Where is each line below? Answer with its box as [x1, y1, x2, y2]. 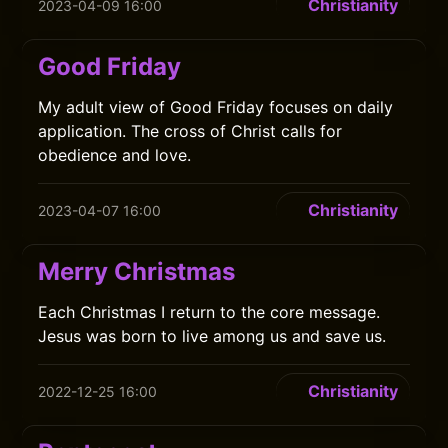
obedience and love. [38, 145, 192, 165]
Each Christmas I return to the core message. [38, 302, 381, 322]
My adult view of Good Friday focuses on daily [38, 97, 394, 117]
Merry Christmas [38, 257, 236, 286]
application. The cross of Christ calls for [38, 121, 343, 141]
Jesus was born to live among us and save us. [38, 326, 387, 346]
